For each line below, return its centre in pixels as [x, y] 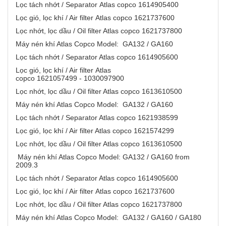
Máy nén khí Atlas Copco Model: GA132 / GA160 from [103, 157]
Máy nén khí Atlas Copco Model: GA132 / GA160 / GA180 [110, 218]
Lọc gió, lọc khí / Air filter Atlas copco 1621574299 [98, 131]
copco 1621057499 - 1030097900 [73, 78]
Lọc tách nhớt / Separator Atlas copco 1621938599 [99, 118]
